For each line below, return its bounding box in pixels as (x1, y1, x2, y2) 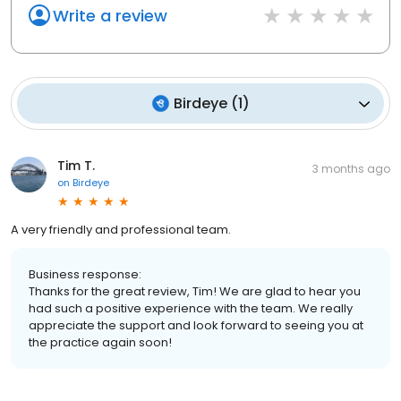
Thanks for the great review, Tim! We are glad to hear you (29, 283, 361, 301)
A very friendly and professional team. (11, 221, 231, 239)
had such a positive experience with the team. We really (29, 300, 353, 318)
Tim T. (57, 157, 95, 175)
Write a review (53, 4, 167, 28)
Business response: (29, 266, 141, 284)
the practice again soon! (29, 334, 172, 352)
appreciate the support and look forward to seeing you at (29, 317, 363, 335)
